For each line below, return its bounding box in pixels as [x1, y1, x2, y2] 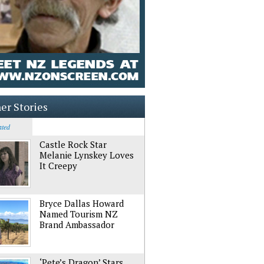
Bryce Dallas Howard [39, 197, 124, 209]
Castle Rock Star [39, 138, 107, 150]
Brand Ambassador [39, 219, 114, 230]
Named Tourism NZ [39, 208, 118, 220]
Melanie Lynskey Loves [39, 149, 134, 161]
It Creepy [39, 160, 77, 171]
